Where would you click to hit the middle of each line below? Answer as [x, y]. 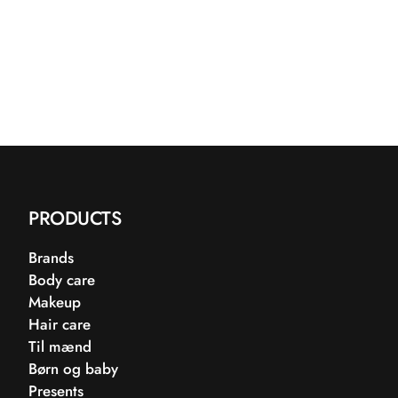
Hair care [60, 324]
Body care [62, 280]
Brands [51, 258]
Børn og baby [73, 369]
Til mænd [60, 346]
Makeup [55, 302]
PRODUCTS [75, 218]
